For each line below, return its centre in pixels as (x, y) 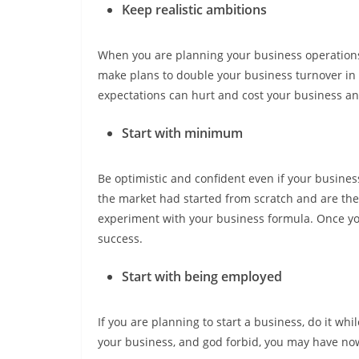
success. (120, 239)
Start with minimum (182, 133)
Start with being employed (202, 277)
